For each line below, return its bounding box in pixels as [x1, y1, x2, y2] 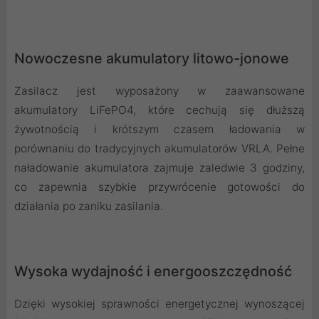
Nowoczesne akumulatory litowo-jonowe [14, 50, 289, 68]
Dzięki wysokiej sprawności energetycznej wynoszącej [14, 297, 305, 311]
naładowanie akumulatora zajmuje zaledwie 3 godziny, [14, 161, 305, 175]
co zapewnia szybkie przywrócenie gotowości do [14, 180, 305, 194]
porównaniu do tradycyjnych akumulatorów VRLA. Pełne [14, 142, 305, 156]
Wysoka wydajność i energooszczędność [14, 263, 292, 281]
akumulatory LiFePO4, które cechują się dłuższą [14, 103, 305, 117]
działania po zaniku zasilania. [14, 199, 163, 214]
